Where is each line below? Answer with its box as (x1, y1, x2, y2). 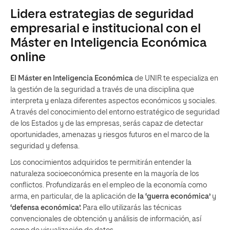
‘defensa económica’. (10, 204, 81, 212)
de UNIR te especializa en (133, 75, 218, 82)
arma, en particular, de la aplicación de (10, 193, 138, 200)
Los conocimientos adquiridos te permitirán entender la (10, 159, 191, 166)
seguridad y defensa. (10, 143, 80, 150)
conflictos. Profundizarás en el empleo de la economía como (10, 182, 207, 189)
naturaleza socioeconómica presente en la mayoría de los (10, 170, 199, 178)
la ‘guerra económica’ (138, 193, 210, 200)
